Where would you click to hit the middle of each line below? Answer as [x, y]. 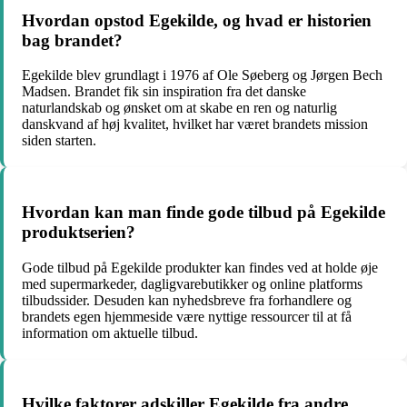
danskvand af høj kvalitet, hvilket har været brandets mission [195, 124]
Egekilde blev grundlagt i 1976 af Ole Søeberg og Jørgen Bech [202, 75]
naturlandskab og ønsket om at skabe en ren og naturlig [179, 108]
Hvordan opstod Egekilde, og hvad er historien [197, 20]
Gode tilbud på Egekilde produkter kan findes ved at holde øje [200, 267]
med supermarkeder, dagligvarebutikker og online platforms [192, 283]
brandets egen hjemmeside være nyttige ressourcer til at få [187, 316]
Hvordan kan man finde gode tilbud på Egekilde [203, 212]
